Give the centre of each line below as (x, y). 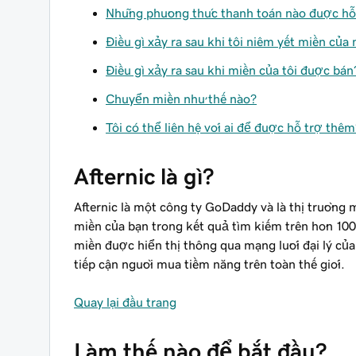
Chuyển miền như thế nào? (181, 99)
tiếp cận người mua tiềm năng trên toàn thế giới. (209, 264)
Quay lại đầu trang (125, 302)
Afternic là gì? (144, 176)
